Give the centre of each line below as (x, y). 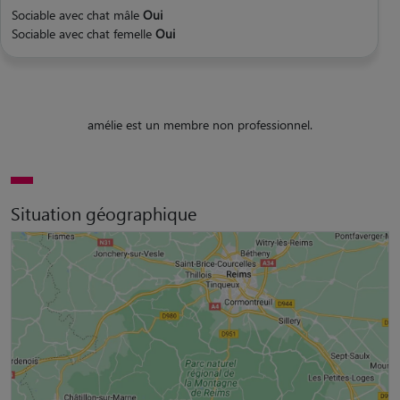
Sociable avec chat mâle (77, 14)
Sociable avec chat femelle (83, 33)
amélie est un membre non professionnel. (200, 124)
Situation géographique (104, 212)
